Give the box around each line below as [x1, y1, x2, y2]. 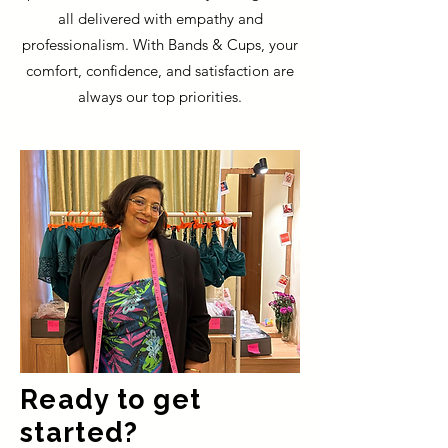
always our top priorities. [78, 86, 242, 106]
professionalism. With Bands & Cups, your [22, 34, 298, 54]
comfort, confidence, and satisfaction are [26, 60, 294, 80]
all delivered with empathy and [57, 8, 263, 28]
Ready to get [20, 383, 202, 415]
